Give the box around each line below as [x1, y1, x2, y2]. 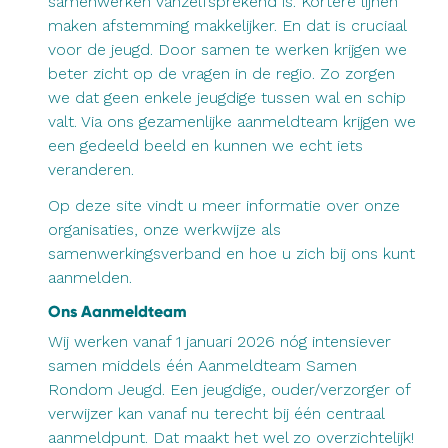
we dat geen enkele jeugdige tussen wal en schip [48, 87, 406, 107]
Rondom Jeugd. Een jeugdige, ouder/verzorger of [48, 379, 410, 399]
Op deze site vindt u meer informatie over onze [48, 195, 400, 215]
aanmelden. [48, 267, 132, 287]
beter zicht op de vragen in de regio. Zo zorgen [48, 63, 395, 83]
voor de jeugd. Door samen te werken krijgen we [48, 39, 407, 59]
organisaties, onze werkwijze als [48, 219, 281, 239]
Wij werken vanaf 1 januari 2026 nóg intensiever [48, 331, 391, 351]
